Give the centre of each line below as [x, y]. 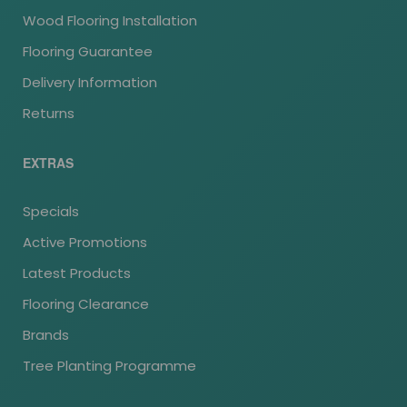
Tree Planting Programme [109, 366]
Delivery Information [90, 83]
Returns [49, 114]
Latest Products [77, 273]
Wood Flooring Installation [110, 21]
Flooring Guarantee [88, 52]
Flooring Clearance [86, 304]
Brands [46, 335]
